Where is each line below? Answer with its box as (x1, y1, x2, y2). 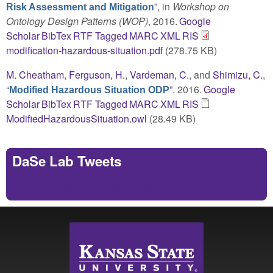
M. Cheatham (6, 67, 64, 82)
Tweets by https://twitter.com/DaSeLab (12, 179, 175, 194)
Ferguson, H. (69, 67, 125, 82)
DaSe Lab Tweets (12, 151, 121, 171)
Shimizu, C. (213, 67, 263, 82)
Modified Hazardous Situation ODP (9, 84, 169, 95)
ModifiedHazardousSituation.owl (6, 111, 147, 126)
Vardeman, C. (130, 67, 189, 82)
